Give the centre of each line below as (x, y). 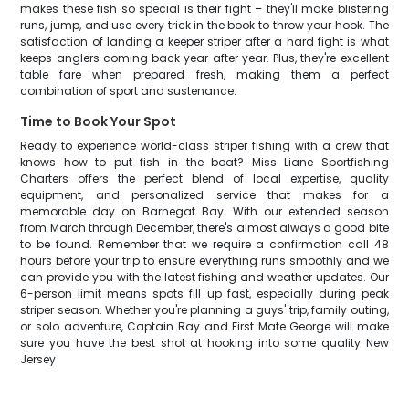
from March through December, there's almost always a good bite (204, 228)
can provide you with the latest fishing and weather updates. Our (204, 277)
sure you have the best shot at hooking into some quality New (204, 343)
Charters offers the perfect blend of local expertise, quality (204, 178)
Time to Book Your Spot (99, 121)
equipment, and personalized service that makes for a (204, 195)
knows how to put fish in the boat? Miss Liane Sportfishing (204, 162)
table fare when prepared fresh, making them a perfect (204, 74)
